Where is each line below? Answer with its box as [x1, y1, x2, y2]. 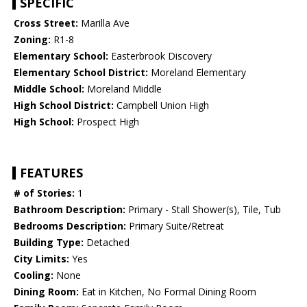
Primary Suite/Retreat [126, 219, 224, 233]
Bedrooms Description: [14, 219, 126, 233]
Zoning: [14, 33, 51, 47]
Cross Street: [14, 16, 78, 30]
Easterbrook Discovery [108, 49, 212, 63]
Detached [84, 236, 130, 249]
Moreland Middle [84, 82, 162, 96]
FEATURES [20, 164, 83, 182]
